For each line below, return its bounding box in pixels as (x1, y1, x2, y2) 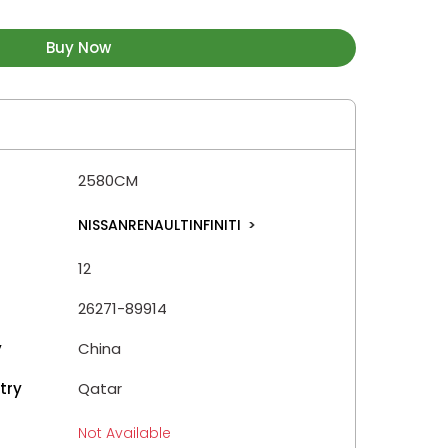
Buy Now (45, 36, 111, 58)
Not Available (78, 422, 171, 443)
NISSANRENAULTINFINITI (78, 214, 245, 235)
